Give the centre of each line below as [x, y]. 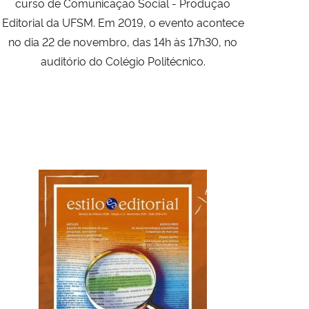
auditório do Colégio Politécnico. [123, 60]
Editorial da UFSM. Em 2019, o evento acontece [123, 22]
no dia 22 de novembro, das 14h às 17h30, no [123, 41]
